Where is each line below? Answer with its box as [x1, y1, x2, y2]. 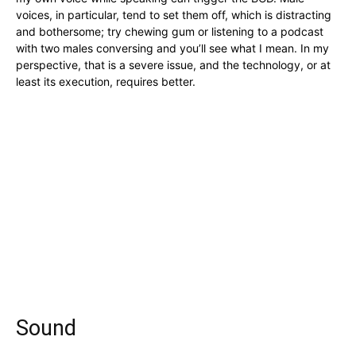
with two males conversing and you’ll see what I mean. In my [16, 41, 329, 56]
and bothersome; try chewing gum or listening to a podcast [16, 25, 323, 39]
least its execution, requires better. [16, 75, 195, 89]
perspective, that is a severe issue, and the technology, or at [16, 58, 331, 72]
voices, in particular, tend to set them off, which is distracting [16, 8, 331, 22]
